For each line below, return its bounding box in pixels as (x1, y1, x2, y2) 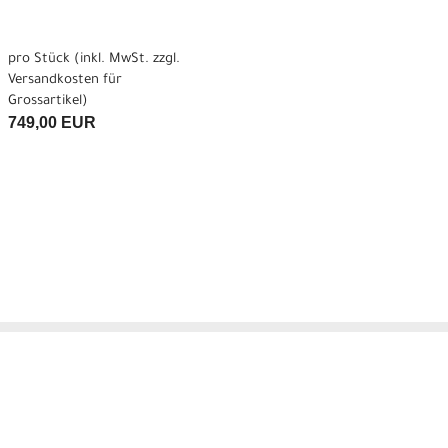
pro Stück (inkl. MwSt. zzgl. (7, 52, 180, 68)
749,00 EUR (7, 114, 96, 132)
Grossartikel (7, 94, 82, 110)
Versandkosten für (7, 73, 122, 89)
